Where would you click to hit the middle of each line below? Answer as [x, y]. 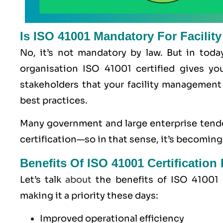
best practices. [54, 100]
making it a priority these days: [89, 195]
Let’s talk [43, 179]
